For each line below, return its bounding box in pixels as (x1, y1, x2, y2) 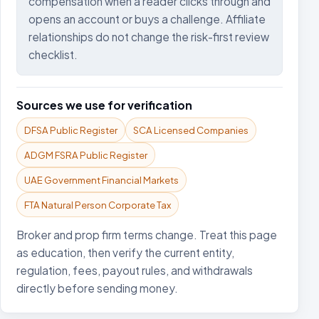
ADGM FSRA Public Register (24, 149, 147, 161)
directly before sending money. (16, 281, 178, 295)
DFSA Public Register (24, 124, 117, 136)
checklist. (28, 48, 78, 61)
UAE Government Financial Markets (24, 174, 179, 186)
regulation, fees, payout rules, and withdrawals (16, 263, 253, 277)
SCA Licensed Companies (133, 124, 249, 136)
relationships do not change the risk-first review (28, 30, 269, 43)
